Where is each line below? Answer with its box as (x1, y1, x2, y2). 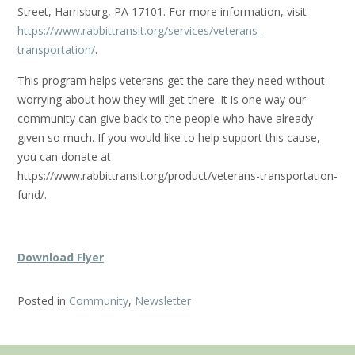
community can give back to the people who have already (17, 111, 313, 127)
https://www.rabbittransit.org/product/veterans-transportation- (17, 168, 338, 184)
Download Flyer (17, 250, 104, 265)
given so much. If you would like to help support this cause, (17, 130, 320, 146)
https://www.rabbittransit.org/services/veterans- (17, 23, 261, 38)
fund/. (17, 187, 47, 203)
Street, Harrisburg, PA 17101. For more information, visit (17, 4, 307, 19)
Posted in (17, 293, 69, 309)
